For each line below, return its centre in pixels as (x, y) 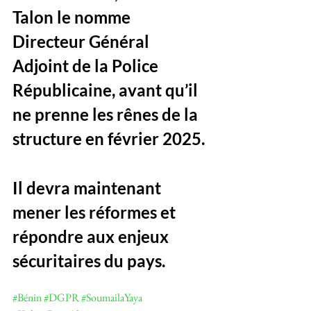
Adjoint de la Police (87, 66)
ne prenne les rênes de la (107, 115)
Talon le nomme (73, 17)
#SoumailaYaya (112, 298)
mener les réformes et (96, 212)
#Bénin (27, 298)
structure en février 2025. (110, 139)
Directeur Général (83, 42)
